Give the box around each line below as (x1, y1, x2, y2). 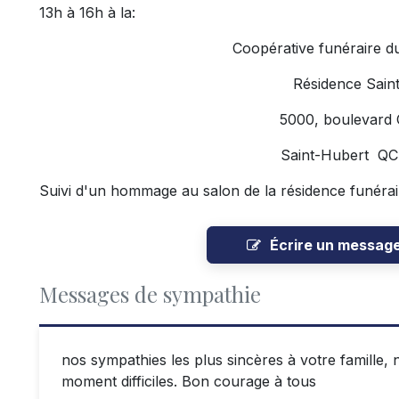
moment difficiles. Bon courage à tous (61, 372, 316, 390)
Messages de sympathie (39, 280, 261, 308)
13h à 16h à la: (39, 4, 135, 21)
